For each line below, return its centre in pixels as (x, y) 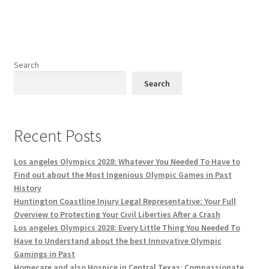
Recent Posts (57, 136)
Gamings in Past (44, 254)
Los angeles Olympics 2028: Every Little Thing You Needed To (127, 228)
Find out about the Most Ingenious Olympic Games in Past (122, 175)
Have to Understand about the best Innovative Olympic (117, 241)
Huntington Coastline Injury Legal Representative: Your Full (125, 201)
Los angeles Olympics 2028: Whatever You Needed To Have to (127, 162)
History (27, 188)
